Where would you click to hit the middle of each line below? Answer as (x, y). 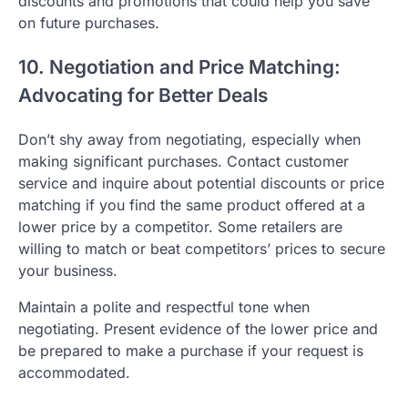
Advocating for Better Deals (143, 95)
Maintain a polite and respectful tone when (164, 306)
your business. (68, 270)
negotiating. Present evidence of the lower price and (198, 328)
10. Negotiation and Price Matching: (179, 66)
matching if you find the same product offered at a (192, 204)
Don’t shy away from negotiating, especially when (189, 139)
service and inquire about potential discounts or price (201, 183)
